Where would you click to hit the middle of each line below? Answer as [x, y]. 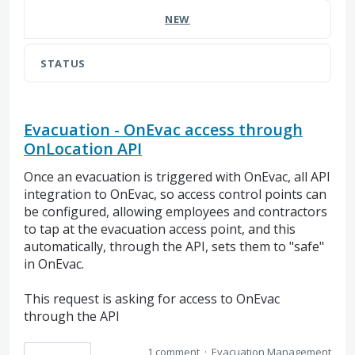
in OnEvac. [54, 263]
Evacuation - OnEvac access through [163, 129]
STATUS [63, 63]
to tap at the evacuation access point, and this [160, 229]
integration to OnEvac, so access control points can [175, 194]
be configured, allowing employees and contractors [176, 211]
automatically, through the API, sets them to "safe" [174, 246]
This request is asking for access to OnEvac [152, 298]
